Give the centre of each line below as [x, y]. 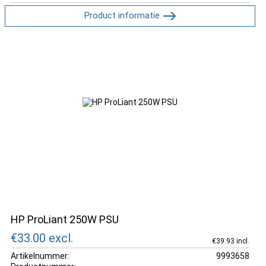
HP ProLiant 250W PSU [65, 219]
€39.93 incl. [230, 241]
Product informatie [122, 15]
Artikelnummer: [40, 256]
